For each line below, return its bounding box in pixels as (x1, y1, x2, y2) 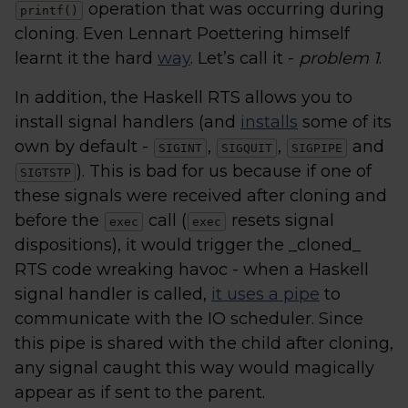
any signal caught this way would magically (15, 358, 374, 378)
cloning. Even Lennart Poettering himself (15, 24, 350, 44)
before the (15, 210, 104, 230)
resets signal (227, 210, 334, 230)
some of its (298, 112, 392, 132)
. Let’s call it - (190, 48, 299, 68)
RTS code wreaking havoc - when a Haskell (15, 260, 369, 280)
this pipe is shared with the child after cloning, (15, 333, 393, 353)
